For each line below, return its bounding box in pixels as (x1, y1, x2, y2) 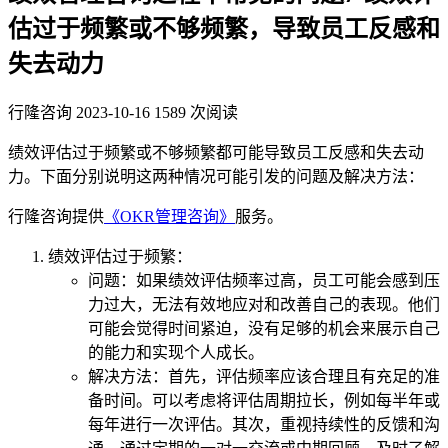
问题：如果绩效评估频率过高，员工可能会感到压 (88, 271, 440, 289)
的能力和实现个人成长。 (88, 343, 264, 361)
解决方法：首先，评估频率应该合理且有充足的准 (88, 367, 440, 385)
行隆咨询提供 (8, 207, 104, 225)
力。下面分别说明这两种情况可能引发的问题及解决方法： (8, 167, 424, 185)
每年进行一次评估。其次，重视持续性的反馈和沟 (88, 415, 440, 433)
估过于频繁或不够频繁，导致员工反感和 (8, 15, 440, 42)
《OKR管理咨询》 (104, 207, 235, 225)
